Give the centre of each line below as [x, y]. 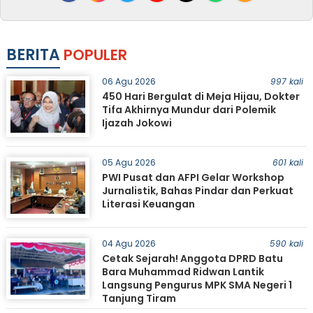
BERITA [33, 55]
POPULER [95, 55]
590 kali [286, 243]
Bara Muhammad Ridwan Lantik [183, 272]
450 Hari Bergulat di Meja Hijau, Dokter [201, 96]
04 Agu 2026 [129, 243]
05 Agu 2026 [129, 162]
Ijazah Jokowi [137, 123]
